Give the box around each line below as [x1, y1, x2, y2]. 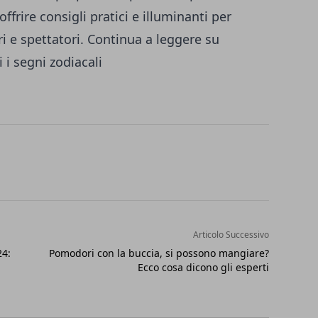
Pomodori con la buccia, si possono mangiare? [48, 246, 269, 260]
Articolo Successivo [192, 228, 269, 241]
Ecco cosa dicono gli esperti [137, 260, 269, 274]
